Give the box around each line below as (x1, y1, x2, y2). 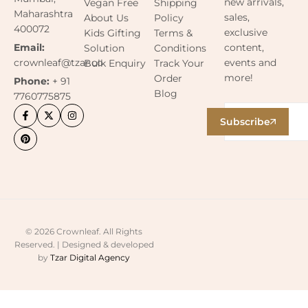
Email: (14, 41, 45, 54)
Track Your (154, 57, 204, 69)
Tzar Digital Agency (50, 252, 130, 263)
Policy (154, 12, 184, 24)
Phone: (14, 75, 52, 88)
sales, (224, 11, 250, 23)
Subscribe (220, 115, 270, 129)
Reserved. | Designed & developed (14, 239, 154, 250)
